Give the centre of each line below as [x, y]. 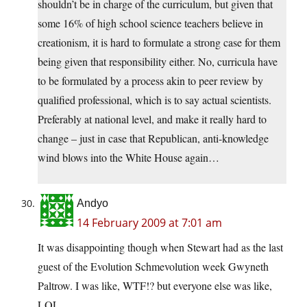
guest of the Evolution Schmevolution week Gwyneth [153, 267]
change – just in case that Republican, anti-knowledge [153, 138]
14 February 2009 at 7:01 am [149, 223]
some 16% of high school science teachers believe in [150, 23]
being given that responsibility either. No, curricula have [158, 62]
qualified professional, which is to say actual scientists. [155, 100]
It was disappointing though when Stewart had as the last [160, 247]
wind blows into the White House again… [128, 158]
